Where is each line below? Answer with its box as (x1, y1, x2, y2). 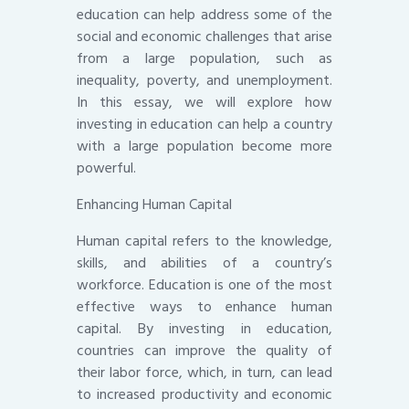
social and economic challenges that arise (77, 25, 332, 49)
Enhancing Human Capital (77, 193, 232, 217)
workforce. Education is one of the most (77, 273, 332, 298)
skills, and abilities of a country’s (77, 251, 332, 276)
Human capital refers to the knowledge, (77, 229, 332, 254)
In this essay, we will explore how (77, 90, 332, 115)
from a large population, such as (77, 47, 332, 71)
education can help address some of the (77, 3, 332, 27)
